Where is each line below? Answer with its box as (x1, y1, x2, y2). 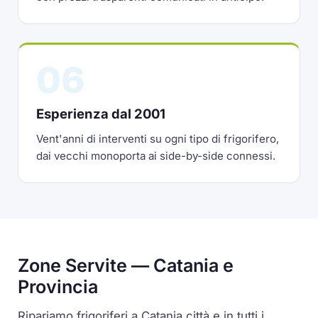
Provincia (18, 275, 99, 297)
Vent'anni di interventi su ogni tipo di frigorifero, (36, 131, 280, 146)
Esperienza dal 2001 (36, 106, 166, 122)
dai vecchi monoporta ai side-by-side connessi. (36, 148, 276, 163)
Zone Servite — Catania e (18, 254, 234, 276)
